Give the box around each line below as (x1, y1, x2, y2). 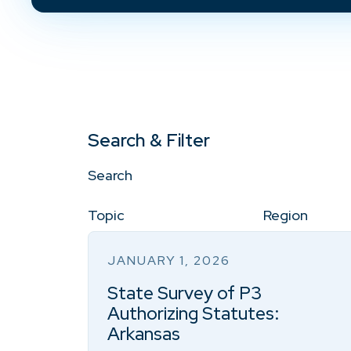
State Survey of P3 (107, 281, 262, 305)
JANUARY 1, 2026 (107, 252, 230, 269)
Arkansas (107, 322, 180, 346)
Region (263, 206, 308, 224)
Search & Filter (88, 128, 210, 152)
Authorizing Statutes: (107, 302, 279, 325)
